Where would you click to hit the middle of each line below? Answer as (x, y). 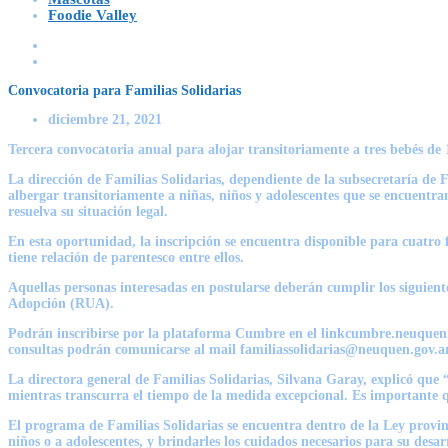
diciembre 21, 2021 (105, 119)
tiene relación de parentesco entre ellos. (126, 257)
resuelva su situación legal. (88, 211)
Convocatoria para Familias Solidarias (124, 90)
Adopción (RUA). (61, 303)
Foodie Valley (92, 14)
